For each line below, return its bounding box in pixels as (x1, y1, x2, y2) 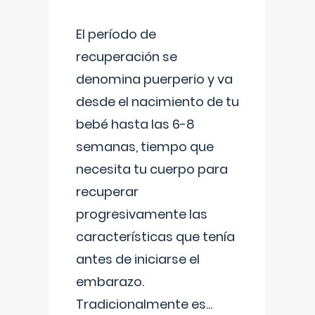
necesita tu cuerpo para (76, 160, 228, 178)
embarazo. (76, 273, 144, 290)
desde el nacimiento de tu (76, 93, 239, 110)
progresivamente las (76, 205, 207, 223)
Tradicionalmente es (76, 295, 206, 313)
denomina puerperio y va (76, 70, 233, 88)
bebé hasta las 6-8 (76, 115, 195, 133)
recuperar (76, 183, 139, 200)
